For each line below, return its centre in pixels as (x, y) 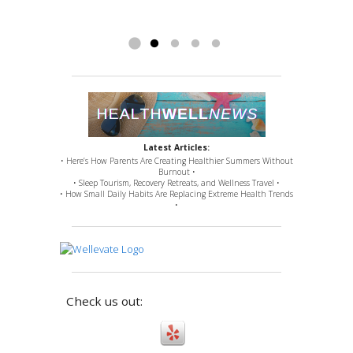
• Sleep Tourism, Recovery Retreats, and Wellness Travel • (176, 183)
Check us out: (104, 301)
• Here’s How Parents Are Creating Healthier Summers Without (176, 161)
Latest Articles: (176, 147)
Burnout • (176, 172)
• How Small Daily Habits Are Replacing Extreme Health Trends (176, 194)
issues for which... (106, 22)
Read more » (178, 22)
